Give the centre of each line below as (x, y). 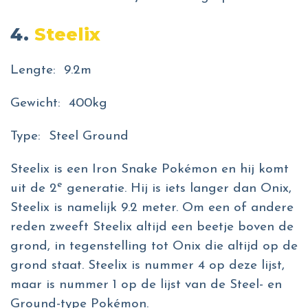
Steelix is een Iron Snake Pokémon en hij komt (150, 170)
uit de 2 (34, 189)
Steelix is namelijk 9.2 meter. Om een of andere (152, 208)
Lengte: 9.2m (53, 71)
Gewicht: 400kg (61, 104)
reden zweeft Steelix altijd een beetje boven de (152, 228)
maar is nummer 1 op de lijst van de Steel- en (146, 285)
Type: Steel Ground (71, 137)
